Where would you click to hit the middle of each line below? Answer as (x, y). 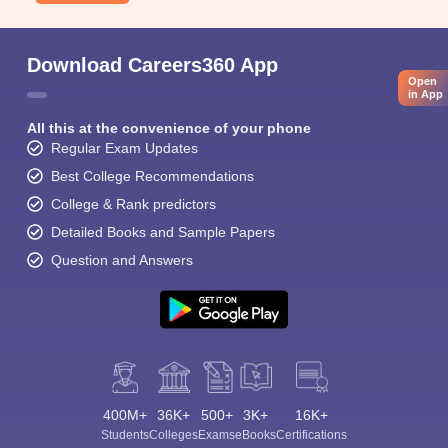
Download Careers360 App (152, 65)
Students (125, 435)
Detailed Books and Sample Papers (163, 232)
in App (425, 93)
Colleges (173, 435)
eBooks (255, 435)
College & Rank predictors (133, 204)
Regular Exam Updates (124, 148)
